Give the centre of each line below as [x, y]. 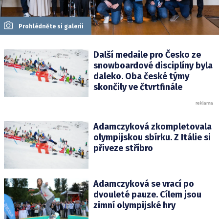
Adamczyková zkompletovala [152, 127]
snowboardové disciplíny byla [153, 66]
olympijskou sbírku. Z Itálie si [152, 138]
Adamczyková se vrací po [143, 184]
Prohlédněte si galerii [51, 26]
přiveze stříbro [123, 148]
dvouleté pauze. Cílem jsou [147, 195]
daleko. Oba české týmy [141, 76]
